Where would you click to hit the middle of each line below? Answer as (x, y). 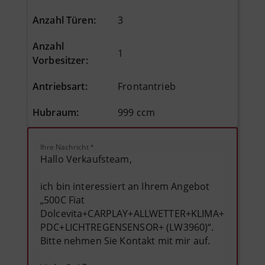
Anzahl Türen (63, 20)
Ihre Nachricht (65, 147)
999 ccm (137, 112)
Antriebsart (59, 86)
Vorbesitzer (59, 60)
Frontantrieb (147, 86)
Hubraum (54, 112)
